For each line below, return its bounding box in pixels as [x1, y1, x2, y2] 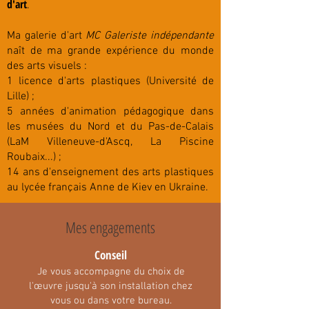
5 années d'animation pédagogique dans [7, 105, 214, 119]
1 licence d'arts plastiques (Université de [7, 74, 214, 88]
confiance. [7, 226, 56, 240]
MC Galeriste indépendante [86, 29, 215, 43]
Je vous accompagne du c [37, 266, 152, 278]
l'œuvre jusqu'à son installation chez [29, 280, 192, 292]
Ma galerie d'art [7, 29, 86, 43]
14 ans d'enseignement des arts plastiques [7, 166, 214, 179]
